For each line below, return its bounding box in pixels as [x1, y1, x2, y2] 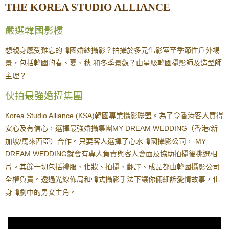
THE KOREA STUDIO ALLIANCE [5, 108, 170, 121]
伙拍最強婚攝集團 [5, 197, 83, 209]
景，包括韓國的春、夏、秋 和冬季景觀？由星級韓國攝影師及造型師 [5, 166, 222, 174]
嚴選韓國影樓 [5, 132, 63, 143]
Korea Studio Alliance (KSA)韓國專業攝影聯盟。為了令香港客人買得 [5, 218, 223, 227]
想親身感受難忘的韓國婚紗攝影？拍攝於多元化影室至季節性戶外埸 [5, 153, 220, 162]
